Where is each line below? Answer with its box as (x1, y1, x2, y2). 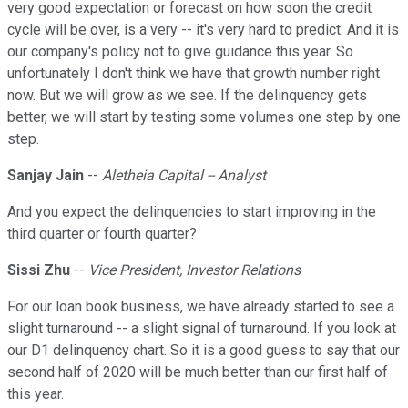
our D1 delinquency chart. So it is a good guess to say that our (7, 342, 400, 360)
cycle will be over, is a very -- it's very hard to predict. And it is (7, 21, 399, 39)
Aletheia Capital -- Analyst (102, 167, 266, 185)
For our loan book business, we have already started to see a (7, 298, 394, 316)
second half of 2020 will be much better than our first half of (7, 363, 388, 382)
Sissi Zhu (7, 261, 70, 280)
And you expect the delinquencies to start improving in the (7, 203, 376, 221)
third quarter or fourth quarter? (7, 225, 197, 243)
